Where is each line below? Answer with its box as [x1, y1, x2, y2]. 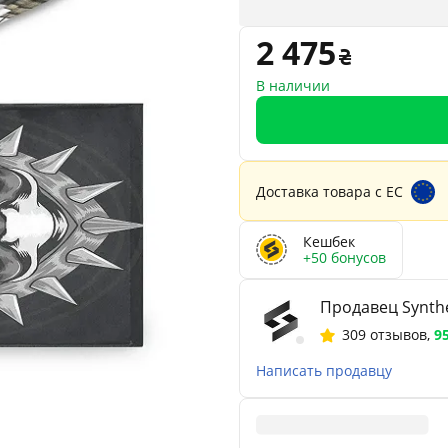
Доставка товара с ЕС [256, 181, 403, 201]
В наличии [256, 75, 330, 95]
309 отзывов [342, 324, 427, 344]
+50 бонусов [303, 247, 386, 267]
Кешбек [303, 231, 355, 251]
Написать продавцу [256, 360, 392, 380]
